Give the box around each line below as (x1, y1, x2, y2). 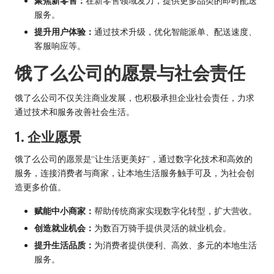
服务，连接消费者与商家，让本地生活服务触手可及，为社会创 (15, 167, 254, 179)
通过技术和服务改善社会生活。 (15, 106, 135, 117)
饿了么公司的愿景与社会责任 (15, 61, 245, 84)
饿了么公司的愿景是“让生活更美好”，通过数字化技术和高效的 (15, 153, 253, 165)
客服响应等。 (34, 40, 86, 51)
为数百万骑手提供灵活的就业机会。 (94, 222, 231, 234)
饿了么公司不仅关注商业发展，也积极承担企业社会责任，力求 (15, 92, 254, 103)
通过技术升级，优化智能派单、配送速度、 (94, 26, 257, 37)
